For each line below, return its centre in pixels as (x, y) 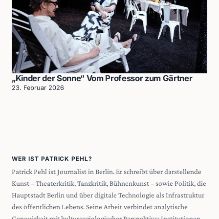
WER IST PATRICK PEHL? (52, 159)
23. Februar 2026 (38, 88)
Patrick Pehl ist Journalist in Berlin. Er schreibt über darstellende (107, 172)
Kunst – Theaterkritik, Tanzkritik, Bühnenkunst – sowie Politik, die (109, 183)
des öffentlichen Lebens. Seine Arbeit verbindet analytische (100, 207)
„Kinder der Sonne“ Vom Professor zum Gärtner (102, 78)
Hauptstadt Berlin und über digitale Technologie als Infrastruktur (108, 195)
